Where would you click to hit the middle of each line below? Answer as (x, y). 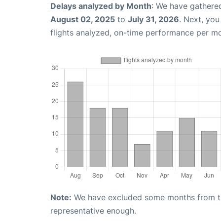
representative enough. (93, 210)
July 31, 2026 (153, 19)
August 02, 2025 (83, 19)
